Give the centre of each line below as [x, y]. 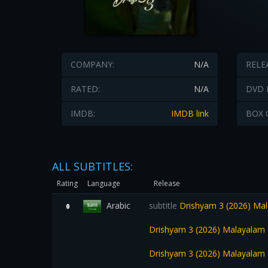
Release [167, 183]
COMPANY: [92, 64]
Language [104, 183]
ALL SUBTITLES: [92, 166]
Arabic [118, 205]
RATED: [85, 89]
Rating [67, 183]
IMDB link [190, 113]
